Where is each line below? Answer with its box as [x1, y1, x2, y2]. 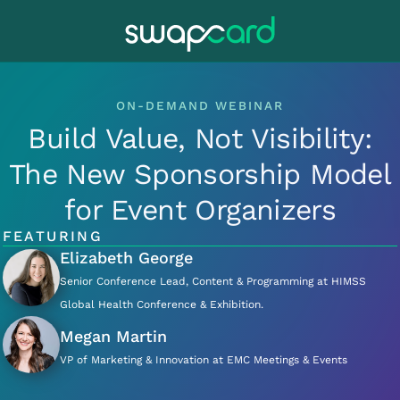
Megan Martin [59, 327, 167, 346]
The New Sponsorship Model [8, 157, 391, 191]
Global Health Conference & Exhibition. [59, 298, 263, 311]
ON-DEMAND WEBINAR [115, 98, 285, 112]
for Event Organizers [63, 193, 337, 227]
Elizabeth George [59, 248, 193, 267]
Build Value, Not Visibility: [28, 121, 372, 155]
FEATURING [2, 228, 104, 245]
